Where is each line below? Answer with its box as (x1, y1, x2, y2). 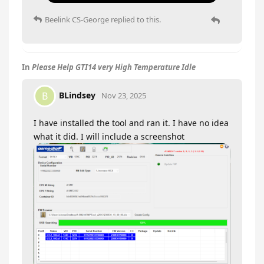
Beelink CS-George (45, 14, 109, 25)
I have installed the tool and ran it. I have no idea (34, 117, 229, 128)
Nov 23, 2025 (101, 90, 146, 101)
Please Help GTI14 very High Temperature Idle (32, 62, 196, 72)
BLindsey (59, 89, 95, 101)
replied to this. (109, 14, 161, 25)
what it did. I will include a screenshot (34, 131, 184, 142)
